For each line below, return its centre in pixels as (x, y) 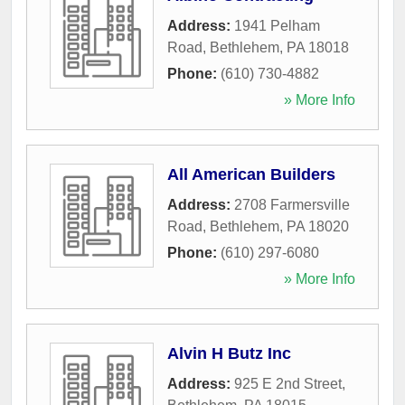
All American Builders (251, 174)
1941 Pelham (277, 25)
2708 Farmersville (292, 204)
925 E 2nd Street (288, 383)
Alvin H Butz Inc (229, 353)
